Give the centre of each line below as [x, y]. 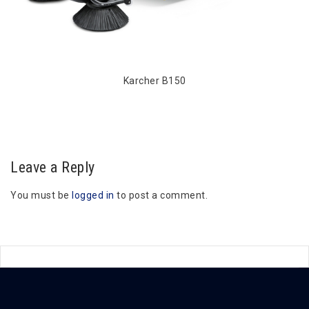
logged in [93, 195]
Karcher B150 [154, 81]
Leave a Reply [53, 167]
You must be [41, 195]
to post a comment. [161, 195]
